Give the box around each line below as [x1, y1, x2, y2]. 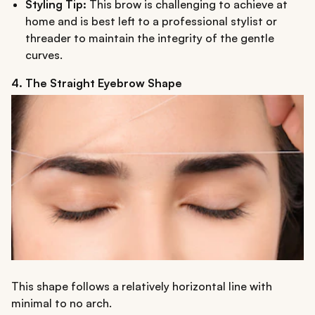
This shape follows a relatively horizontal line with [11, 279, 272, 294]
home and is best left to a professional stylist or [25, 14, 277, 29]
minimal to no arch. [11, 296, 112, 311]
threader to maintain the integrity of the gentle [25, 31, 274, 46]
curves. [25, 48, 63, 63]
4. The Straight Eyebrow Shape [11, 76, 182, 91]
